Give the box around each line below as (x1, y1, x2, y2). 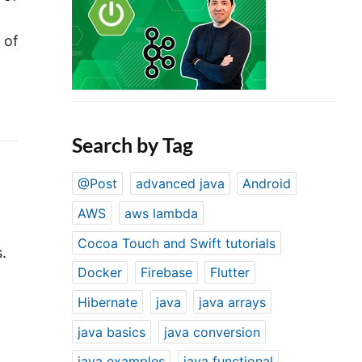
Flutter (210, 264, 250, 281)
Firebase (140, 264, 192, 281)
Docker (78, 264, 123, 281)
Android (242, 175, 292, 192)
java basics (78, 323, 146, 340)
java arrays (199, 293, 267, 310)
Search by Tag (72, 132, 194, 157)
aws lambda (124, 204, 198, 221)
